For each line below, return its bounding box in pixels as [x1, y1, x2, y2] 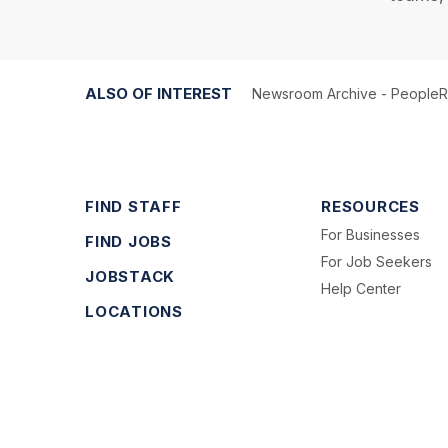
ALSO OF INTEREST [85, 84, 232, 103]
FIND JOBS [85, 232, 172, 251]
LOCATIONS [85, 302, 183, 321]
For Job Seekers [321, 253, 433, 270]
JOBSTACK [85, 267, 175, 286]
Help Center [321, 280, 402, 297]
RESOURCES [321, 197, 420, 216]
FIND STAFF [85, 197, 182, 216]
